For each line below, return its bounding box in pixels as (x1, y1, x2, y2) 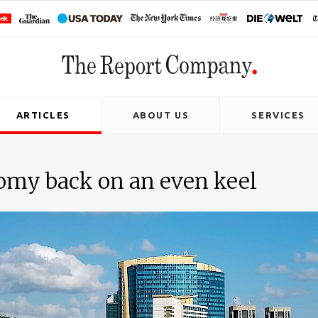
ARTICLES (16, 110, 71, 120)
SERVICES (251, 110, 305, 120)
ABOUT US (132, 110, 190, 120)
